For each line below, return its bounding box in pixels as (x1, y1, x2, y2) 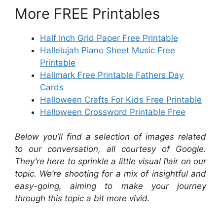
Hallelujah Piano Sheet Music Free (40, 45, 175, 55)
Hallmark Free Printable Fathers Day (40, 70, 184, 80)
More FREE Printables (15, 4, 160, 22)
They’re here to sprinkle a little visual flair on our (15, 156, 206, 166)
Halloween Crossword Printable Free (40, 107, 185, 117)
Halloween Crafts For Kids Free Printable (40, 94, 202, 105)
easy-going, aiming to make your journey (15, 181, 206, 191)
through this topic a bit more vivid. (15, 193, 150, 203)
